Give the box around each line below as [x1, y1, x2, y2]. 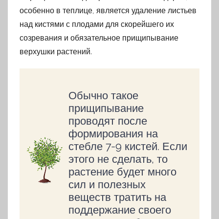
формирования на [68, 127, 158, 140]
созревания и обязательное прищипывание [20, 33, 178, 43]
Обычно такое [68, 88, 138, 102]
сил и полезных [68, 177, 146, 191]
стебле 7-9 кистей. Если [68, 139, 187, 153]
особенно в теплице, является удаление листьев [20, 5, 197, 15]
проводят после [68, 114, 147, 127]
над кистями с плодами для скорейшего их [20, 19, 174, 29]
